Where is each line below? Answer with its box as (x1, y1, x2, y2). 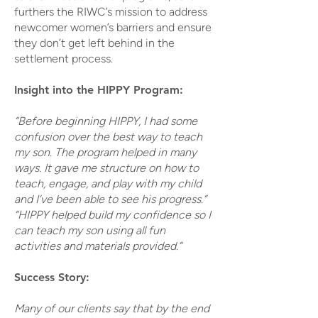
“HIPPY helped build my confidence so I (14, 208, 211, 221)
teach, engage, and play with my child (14, 177, 202, 190)
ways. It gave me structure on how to (14, 161, 199, 175)
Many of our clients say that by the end (14, 302, 209, 315)
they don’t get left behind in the (14, 36, 175, 50)
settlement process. (14, 52, 119, 65)
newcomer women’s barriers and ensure (14, 21, 212, 34)
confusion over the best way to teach (14, 130, 202, 143)
